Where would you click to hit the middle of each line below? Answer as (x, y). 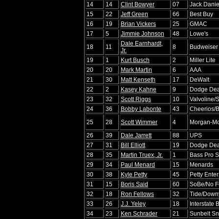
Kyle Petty (134, 174)
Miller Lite (203, 60)
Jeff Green (134, 14)
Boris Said (134, 184)
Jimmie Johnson (142, 33)
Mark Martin (136, 70)
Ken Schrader (139, 213)
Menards (201, 164)
